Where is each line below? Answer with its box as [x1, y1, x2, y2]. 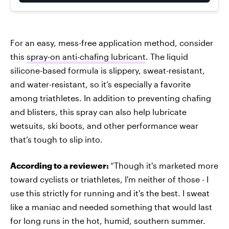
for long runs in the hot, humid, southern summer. [10, 216, 205, 225]
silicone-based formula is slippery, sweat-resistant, [10, 65, 205, 75]
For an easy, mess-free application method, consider [10, 38, 213, 48]
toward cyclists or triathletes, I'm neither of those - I [10, 174, 209, 184]
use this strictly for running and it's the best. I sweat [10, 188, 210, 198]
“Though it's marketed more [110, 161, 218, 170]
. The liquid [146, 52, 188, 61]
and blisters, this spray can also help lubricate [10, 107, 187, 117]
